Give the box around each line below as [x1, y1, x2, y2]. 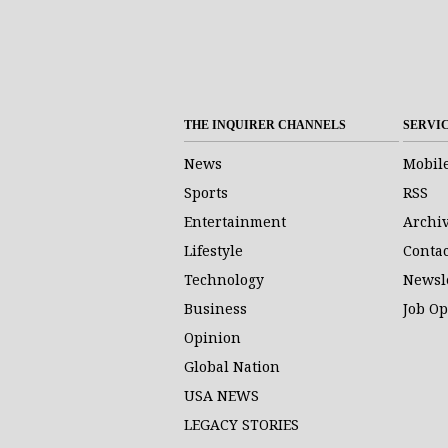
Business [184, 299, 247, 318]
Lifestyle [184, 241, 243, 260]
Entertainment [184, 212, 286, 231]
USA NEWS [184, 386, 259, 405]
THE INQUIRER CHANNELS [184, 118, 346, 132]
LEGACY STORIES [184, 415, 299, 434]
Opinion [184, 328, 241, 347]
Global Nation [184, 357, 280, 376]
